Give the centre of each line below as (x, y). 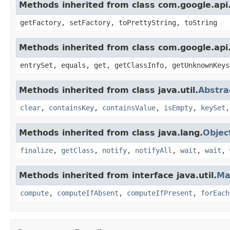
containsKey (71, 108)
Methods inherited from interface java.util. (118, 175)
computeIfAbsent (88, 193)
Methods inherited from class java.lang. (111, 132)
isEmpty (178, 108)
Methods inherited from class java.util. (109, 90)
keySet (213, 108)
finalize (36, 150)
